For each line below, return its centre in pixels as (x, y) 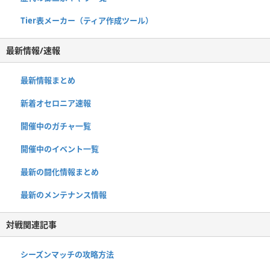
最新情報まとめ (48, 80)
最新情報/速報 (33, 51)
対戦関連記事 (31, 225)
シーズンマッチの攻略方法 (67, 255)
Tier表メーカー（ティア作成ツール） (87, 21)
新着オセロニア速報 (56, 103)
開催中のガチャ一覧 (56, 126)
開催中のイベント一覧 (60, 149)
